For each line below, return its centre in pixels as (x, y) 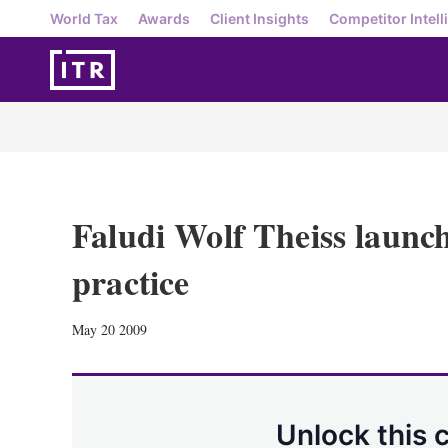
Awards (164, 18)
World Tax (84, 18)
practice (131, 282)
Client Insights (259, 18)
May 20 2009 (109, 329)
